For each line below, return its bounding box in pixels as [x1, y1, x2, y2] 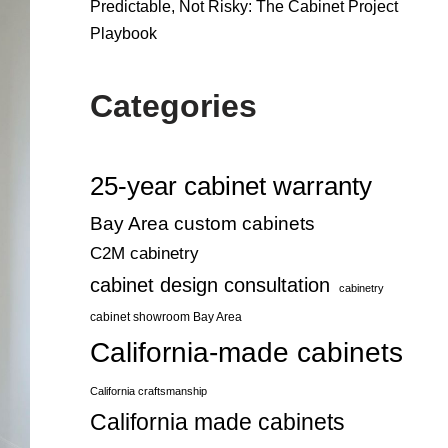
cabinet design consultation [89, 274, 330, 296]
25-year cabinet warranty [89, 172, 372, 200]
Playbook [89, 25, 157, 42]
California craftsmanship [89, 385, 207, 397]
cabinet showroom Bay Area [89, 311, 242, 323]
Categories [89, 88, 257, 124]
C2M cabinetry [89, 244, 199, 263]
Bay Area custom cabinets [89, 213, 315, 234]
